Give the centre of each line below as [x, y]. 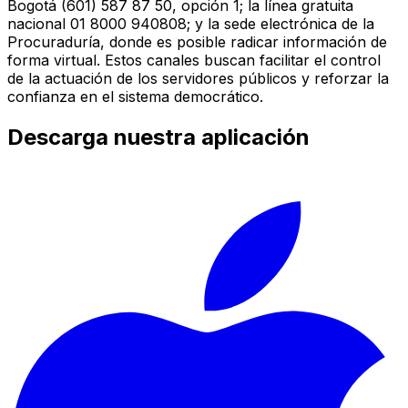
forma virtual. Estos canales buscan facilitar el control [194, 61]
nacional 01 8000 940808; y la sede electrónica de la [191, 24]
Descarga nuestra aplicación [158, 138]
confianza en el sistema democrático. [135, 97]
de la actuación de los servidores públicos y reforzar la [198, 79]
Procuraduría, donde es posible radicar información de [197, 42]
